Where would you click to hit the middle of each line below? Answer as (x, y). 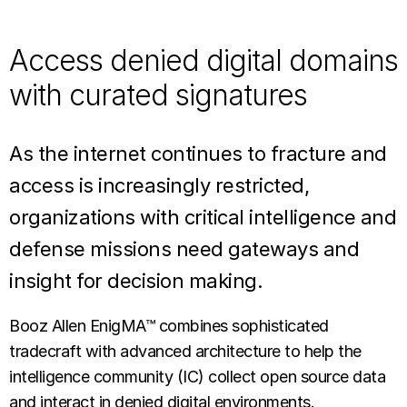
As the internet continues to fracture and (198, 154)
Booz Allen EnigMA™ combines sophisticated (169, 326)
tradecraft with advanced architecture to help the (185, 351)
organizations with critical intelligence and (203, 217)
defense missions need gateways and (184, 249)
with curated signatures (158, 95)
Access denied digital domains (203, 60)
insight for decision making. (136, 281)
